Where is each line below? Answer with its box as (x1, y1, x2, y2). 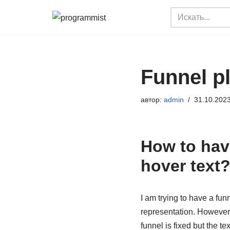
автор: (140, 95, 164, 104)
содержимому (8, 52, 61, 61)
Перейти (8, 24, 41, 33)
